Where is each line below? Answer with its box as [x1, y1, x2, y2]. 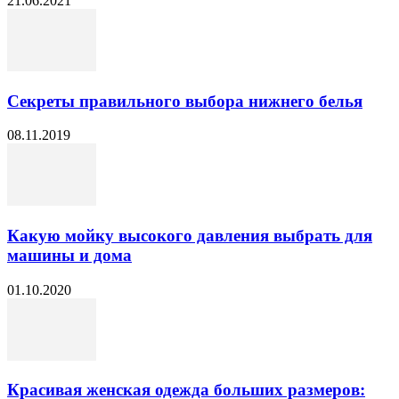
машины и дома [7, 245, 132, 265]
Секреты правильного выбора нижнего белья [7, 91, 362, 110]
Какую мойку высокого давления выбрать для [7, 225, 372, 245]
